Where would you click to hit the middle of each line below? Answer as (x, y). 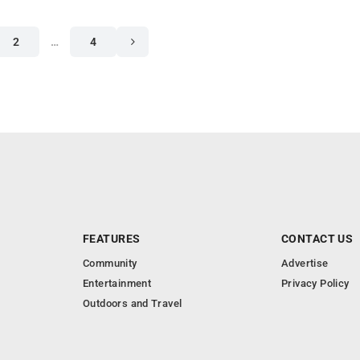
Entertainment (117, 283)
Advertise (305, 263)
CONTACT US (317, 239)
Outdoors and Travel (133, 303)
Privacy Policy (315, 283)
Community (110, 263)
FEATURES (112, 239)
